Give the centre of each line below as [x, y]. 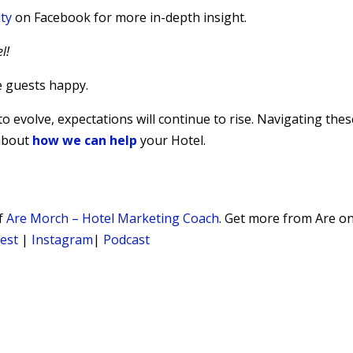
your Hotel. [172, 140]
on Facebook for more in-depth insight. [130, 17]
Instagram [63, 239]
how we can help [85, 140]
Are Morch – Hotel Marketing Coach [113, 218]
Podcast [127, 239]
